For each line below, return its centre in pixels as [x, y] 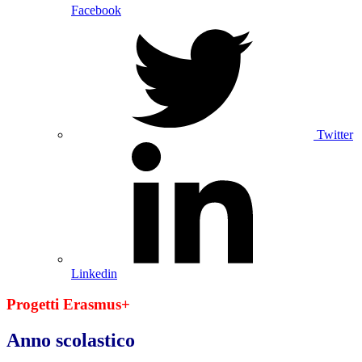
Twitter [335, 134]
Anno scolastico [71, 341]
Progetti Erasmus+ [70, 305]
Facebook [96, 10]
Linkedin [94, 273]
